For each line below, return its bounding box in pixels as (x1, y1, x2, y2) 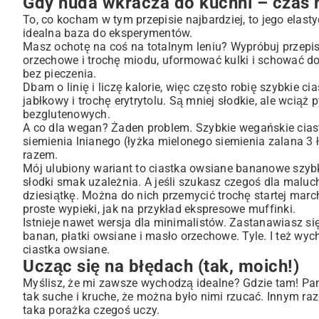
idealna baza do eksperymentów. (23, 26, 193, 40)
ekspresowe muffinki (184, 202, 293, 216)
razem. (23, 148, 58, 162)
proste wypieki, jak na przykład (23, 202, 184, 216)
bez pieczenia (23, 67, 94, 80)
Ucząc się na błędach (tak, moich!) (23, 256, 299, 276)
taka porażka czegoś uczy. (23, 303, 160, 317)
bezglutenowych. (23, 108, 110, 121)
